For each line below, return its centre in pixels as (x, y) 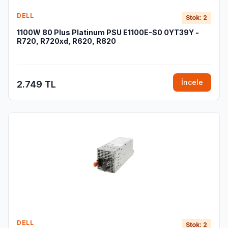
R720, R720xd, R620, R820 (66, 41)
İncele (192, 82)
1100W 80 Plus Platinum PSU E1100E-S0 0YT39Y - (108, 32)
